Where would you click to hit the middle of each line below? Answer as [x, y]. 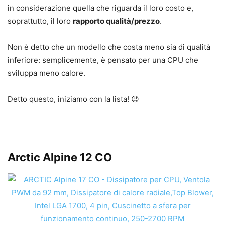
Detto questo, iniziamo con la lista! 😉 [73, 99]
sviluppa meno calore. [46, 73]
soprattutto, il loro [40, 21]
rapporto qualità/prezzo [116, 21]
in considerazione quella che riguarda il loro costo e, [100, 8]
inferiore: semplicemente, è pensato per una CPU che [103, 60]
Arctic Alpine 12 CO [60, 157]
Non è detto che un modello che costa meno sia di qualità [109, 47]
